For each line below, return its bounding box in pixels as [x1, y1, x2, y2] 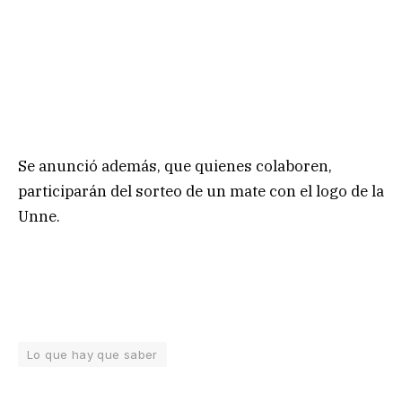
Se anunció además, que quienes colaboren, [18, 155, 332, 176]
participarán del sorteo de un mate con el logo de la [18, 180, 384, 201]
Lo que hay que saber [27, 347, 158, 363]
